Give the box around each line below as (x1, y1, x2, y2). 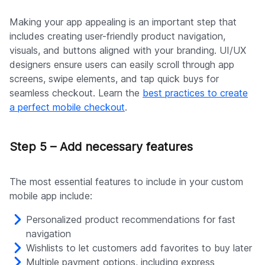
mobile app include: (9, 189, 92, 202)
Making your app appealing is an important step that (9, 15, 237, 28)
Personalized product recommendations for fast (26, 213, 235, 225)
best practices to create (143, 86, 248, 99)
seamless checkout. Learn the (9, 86, 143, 99)
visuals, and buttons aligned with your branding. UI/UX (9, 44, 246, 56)
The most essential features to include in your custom (9, 175, 243, 188)
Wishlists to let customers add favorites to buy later (26, 241, 252, 254)
